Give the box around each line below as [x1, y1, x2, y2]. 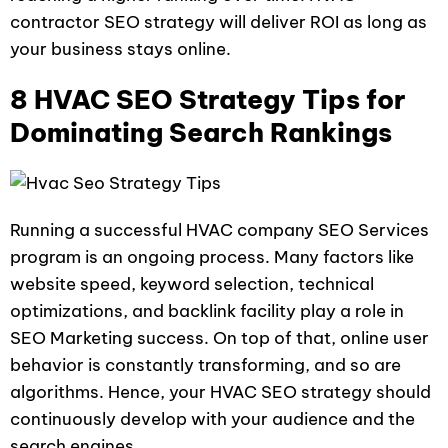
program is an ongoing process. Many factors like [10, 245, 414, 268]
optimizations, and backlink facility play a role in [10, 299, 404, 322]
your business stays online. [10, 37, 231, 60]
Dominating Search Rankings [10, 115, 392, 149]
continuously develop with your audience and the [10, 407, 415, 430]
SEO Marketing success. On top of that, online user [10, 326, 429, 349]
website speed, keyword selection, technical [10, 272, 374, 295]
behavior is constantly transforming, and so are [10, 353, 401, 376]
